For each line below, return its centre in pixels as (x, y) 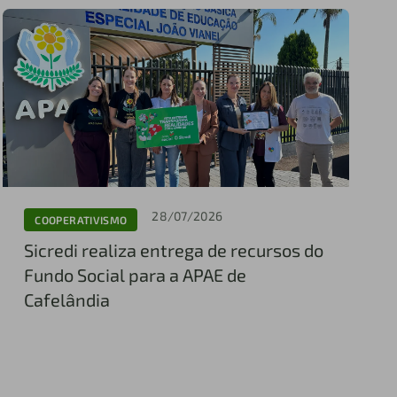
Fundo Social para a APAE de (136, 275)
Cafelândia (67, 300)
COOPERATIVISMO (81, 219)
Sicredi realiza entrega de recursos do (174, 250)
